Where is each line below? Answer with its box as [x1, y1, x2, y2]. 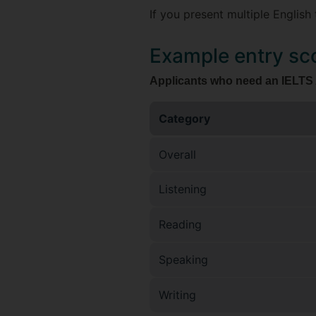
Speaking [159, 252, 208, 267]
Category [159, 111, 210, 126]
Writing [159, 287, 196, 302]
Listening [159, 181, 207, 196]
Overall [159, 147, 196, 162]
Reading [159, 217, 202, 231]
